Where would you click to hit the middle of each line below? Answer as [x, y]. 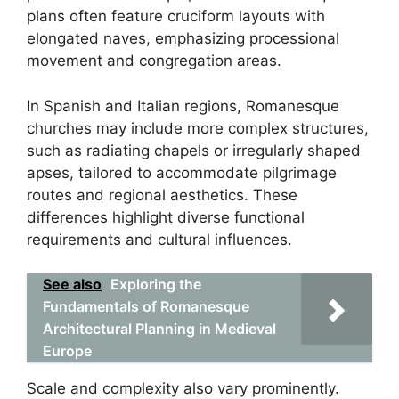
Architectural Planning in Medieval [159, 329]
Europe [67, 351]
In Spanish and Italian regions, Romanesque [183, 106]
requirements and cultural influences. [159, 239]
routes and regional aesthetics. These [162, 195]
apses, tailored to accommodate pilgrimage [182, 172]
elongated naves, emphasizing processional [183, 38]
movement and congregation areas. [154, 61]
